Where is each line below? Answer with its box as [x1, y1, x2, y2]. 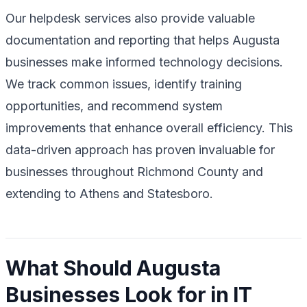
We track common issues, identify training [5, 76, 242, 91]
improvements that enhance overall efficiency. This [5, 120, 293, 135]
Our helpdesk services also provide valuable [5, 10, 255, 25]
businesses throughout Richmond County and [5, 164, 263, 179]
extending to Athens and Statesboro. [5, 186, 213, 201]
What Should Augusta [5, 255, 221, 280]
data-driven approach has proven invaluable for [5, 142, 275, 157]
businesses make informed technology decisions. [5, 54, 283, 69]
